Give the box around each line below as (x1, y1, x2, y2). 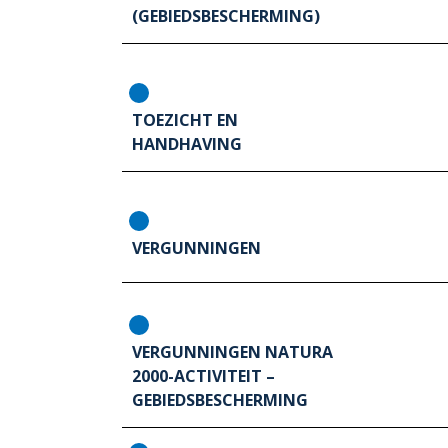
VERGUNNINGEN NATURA (132, 341, 333, 364)
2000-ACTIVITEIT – (132, 365, 275, 388)
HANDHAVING (132, 133, 242, 156)
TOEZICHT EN (132, 109, 238, 132)
